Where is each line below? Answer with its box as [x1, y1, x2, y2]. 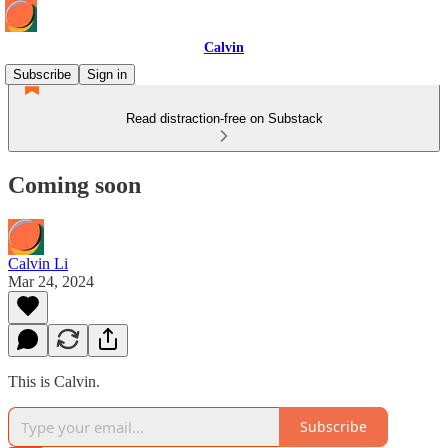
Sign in [87, 67, 127, 82]
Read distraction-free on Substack [125, 111, 323, 126]
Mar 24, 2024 [8, 272, 94, 290]
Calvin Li [8, 254, 68, 272]
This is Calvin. [8, 372, 100, 390]
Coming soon [8, 171, 141, 198]
